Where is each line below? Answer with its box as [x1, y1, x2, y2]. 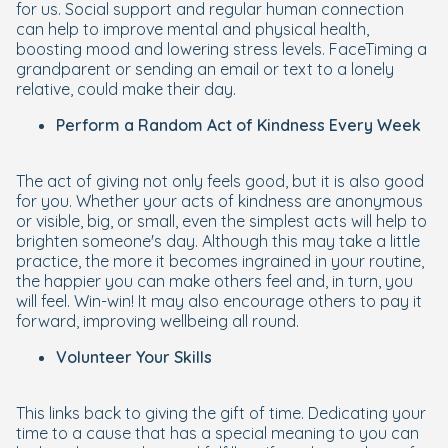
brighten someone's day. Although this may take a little [16, 231, 420, 251]
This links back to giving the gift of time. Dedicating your [16, 403, 426, 423]
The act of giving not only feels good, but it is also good [16, 171, 424, 191]
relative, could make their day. [16, 79, 236, 99]
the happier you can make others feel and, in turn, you [16, 271, 413, 291]
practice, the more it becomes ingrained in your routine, [16, 251, 424, 271]
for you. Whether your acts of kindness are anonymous [16, 191, 423, 211]
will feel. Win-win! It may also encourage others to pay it [16, 291, 422, 311]
